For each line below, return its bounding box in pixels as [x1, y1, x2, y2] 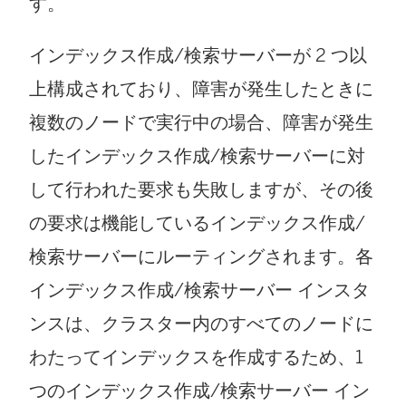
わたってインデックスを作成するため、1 [29, 346, 363, 369]
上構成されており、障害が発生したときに [29, 78, 373, 101]
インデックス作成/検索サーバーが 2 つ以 [29, 44, 367, 67]
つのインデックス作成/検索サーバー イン [29, 380, 370, 402]
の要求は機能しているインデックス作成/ [29, 212, 365, 235]
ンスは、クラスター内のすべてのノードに [29, 313, 373, 335]
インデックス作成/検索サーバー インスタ [29, 279, 370, 302]
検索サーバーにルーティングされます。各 [29, 246, 373, 268]
